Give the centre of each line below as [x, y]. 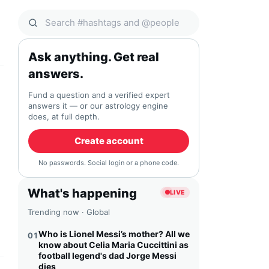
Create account [109, 141]
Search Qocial [49, 29]
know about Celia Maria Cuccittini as [113, 245]
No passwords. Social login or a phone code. [109, 163]
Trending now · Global [69, 212]
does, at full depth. [64, 116]
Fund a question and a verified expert [99, 95]
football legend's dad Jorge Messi [107, 255]
